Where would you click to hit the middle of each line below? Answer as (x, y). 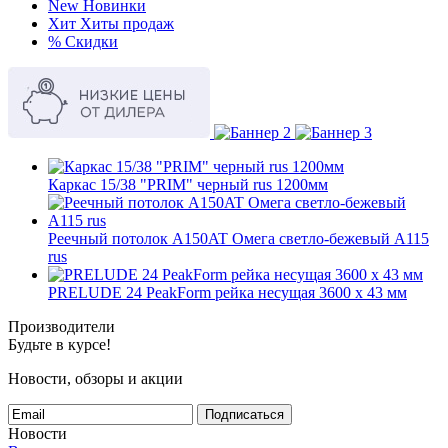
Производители (61, 326)
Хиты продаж (127, 23)
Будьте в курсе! (59, 344)
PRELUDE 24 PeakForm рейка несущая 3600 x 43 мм (227, 292)
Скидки (91, 41)
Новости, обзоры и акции (95, 378)
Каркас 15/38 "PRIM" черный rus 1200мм (188, 184)
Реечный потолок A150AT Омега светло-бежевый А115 (238, 238)
